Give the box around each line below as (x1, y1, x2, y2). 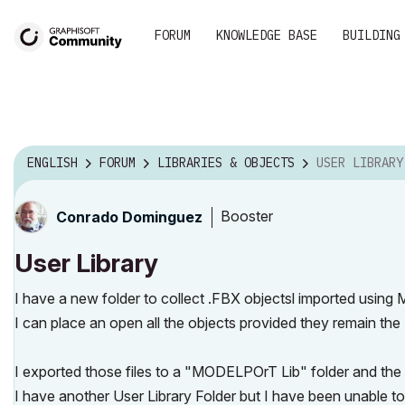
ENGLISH (27, 155, 78, 172)
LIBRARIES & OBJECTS (157, 155, 295, 172)
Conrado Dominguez (56, 207, 202, 226)
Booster (221, 207, 273, 226)
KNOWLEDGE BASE (216, 27, 317, 43)
